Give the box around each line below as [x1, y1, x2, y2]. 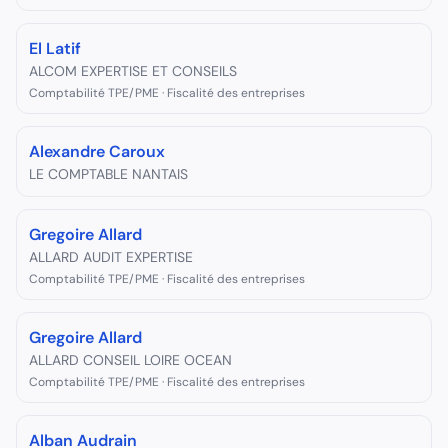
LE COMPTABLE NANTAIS [29, 165, 188, 183]
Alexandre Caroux [29, 141, 165, 162]
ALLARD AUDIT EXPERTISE [29, 248, 193, 266]
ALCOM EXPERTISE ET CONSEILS [29, 62, 237, 80]
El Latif [29, 38, 81, 59]
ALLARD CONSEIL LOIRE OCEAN [29, 351, 232, 369]
